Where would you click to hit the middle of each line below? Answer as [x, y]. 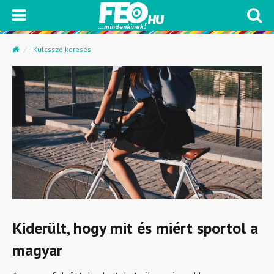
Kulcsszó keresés [62, 49]
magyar [37, 250]
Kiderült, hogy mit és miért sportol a [135, 228]
